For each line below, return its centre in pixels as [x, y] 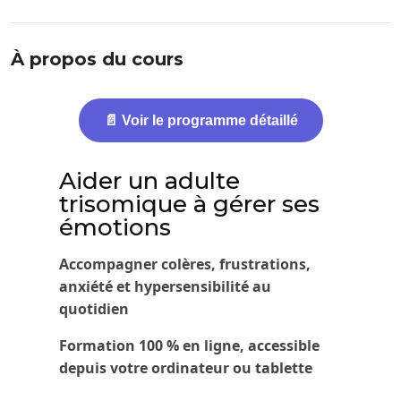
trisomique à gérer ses [190, 204]
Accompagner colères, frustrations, [185, 264]
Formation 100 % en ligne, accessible [190, 345]
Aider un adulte [150, 180]
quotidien [94, 308]
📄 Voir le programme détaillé [200, 120]
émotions [115, 227]
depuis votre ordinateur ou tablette [186, 367]
